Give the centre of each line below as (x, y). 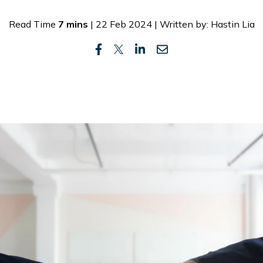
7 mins (73, 24)
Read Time (33, 24)
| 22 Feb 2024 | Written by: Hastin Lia (171, 24)
